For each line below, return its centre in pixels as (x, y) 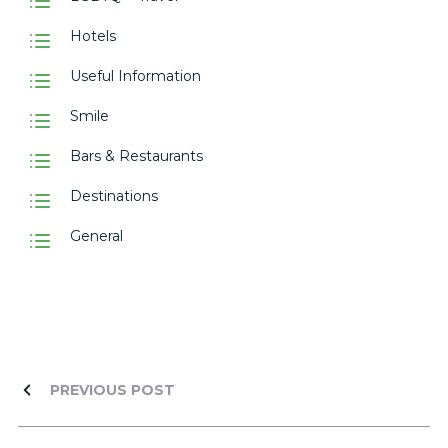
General (96, 235)
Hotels (93, 35)
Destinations (114, 195)
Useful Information (135, 75)
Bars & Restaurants (136, 155)
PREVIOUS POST (112, 389)
